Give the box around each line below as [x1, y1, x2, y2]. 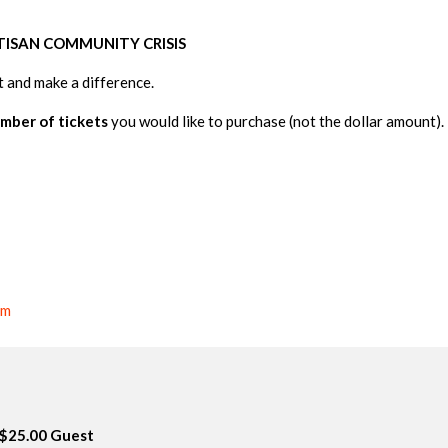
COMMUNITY [43, 34, 143, 53]
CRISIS [143, 34, 186, 53]
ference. [100, 73, 154, 92]
